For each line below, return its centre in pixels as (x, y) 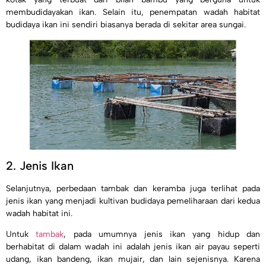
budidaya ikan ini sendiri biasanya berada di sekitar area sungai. (126, 25)
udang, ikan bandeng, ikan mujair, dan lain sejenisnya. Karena (133, 259)
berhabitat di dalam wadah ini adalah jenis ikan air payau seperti (133, 247)
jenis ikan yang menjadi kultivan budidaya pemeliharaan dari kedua (133, 201)
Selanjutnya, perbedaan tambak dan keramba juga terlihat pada (133, 189)
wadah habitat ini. (40, 214)
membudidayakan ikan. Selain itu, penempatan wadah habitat (133, 12)
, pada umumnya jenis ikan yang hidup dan (162, 235)
